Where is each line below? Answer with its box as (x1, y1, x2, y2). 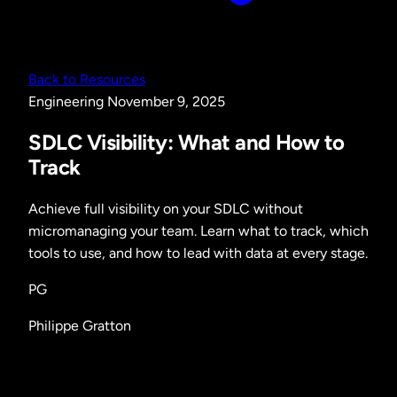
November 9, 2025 (107, 93, 225, 110)
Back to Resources (28, 71, 145, 88)
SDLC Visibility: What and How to (28, 128, 345, 155)
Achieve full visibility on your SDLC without (28, 199, 303, 217)
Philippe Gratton (28, 316, 131, 334)
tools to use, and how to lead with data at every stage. (28, 244, 368, 261)
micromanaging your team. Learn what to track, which (28, 222, 369, 239)
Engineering (28, 93, 107, 110)
